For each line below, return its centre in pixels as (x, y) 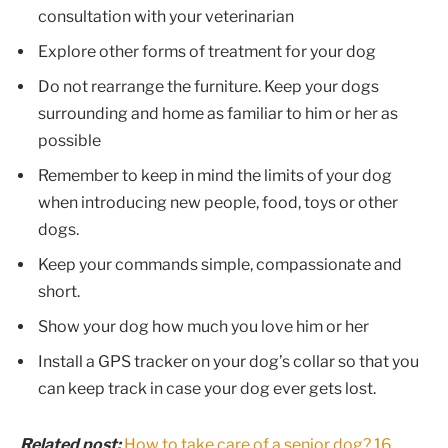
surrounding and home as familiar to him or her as (218, 113)
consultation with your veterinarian (166, 17)
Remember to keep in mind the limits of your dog (215, 175)
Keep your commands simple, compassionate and (220, 264)
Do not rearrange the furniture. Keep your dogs (208, 86)
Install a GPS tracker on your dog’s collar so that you (228, 361)
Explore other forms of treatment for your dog (207, 51)
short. (59, 291)
